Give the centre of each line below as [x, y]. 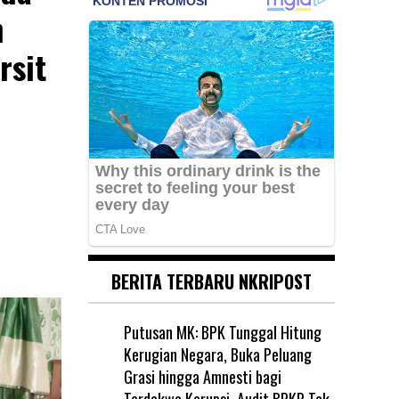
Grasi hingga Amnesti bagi [202, 376]
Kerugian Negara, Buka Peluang [217, 354]
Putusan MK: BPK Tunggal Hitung [222, 332]
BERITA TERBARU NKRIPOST [211, 281]
